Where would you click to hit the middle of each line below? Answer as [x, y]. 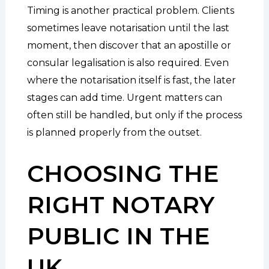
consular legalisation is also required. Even [128, 62]
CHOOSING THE [122, 173]
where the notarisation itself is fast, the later [131, 80]
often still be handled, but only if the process [134, 115]
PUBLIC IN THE [118, 236]
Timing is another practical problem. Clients [130, 10]
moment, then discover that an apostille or [129, 45]
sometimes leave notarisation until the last [128, 28]
